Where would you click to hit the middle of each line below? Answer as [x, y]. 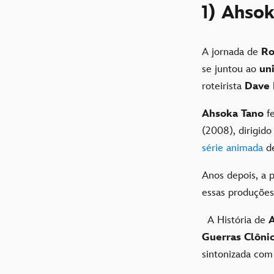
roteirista [223, 86]
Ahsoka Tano [233, 113]
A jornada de [231, 52]
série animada [232, 148]
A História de [235, 220]
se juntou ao [231, 69]
